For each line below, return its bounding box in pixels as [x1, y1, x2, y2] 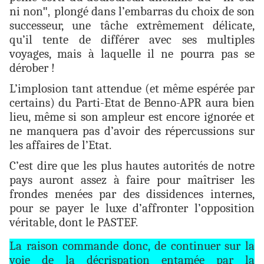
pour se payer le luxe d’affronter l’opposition [9, 201, 255, 216]
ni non [9, 4, 43, 19]
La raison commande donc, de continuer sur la [9, 239, 255, 253]
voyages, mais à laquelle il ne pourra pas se [9, 47, 255, 61]
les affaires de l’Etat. [9, 138, 111, 153]
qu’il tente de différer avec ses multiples [9, 32, 255, 47]
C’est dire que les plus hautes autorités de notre [9, 159, 255, 173]
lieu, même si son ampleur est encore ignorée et [9, 110, 255, 124]
